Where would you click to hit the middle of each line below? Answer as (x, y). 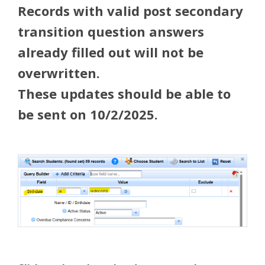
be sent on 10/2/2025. (88, 114)
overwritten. (59, 73)
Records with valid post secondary (130, 11)
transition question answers (111, 31)
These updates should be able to (124, 93)
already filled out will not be (111, 52)
